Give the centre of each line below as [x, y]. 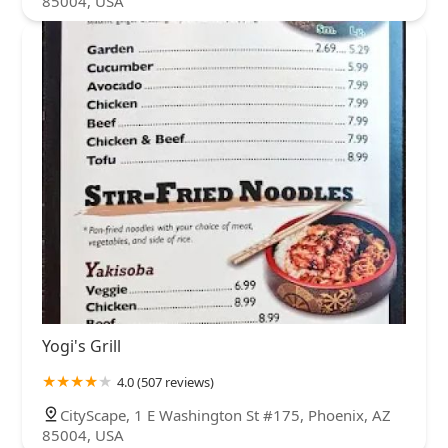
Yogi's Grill [81, 345]
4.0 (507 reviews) [165, 381]
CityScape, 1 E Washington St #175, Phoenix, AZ [225, 414]
